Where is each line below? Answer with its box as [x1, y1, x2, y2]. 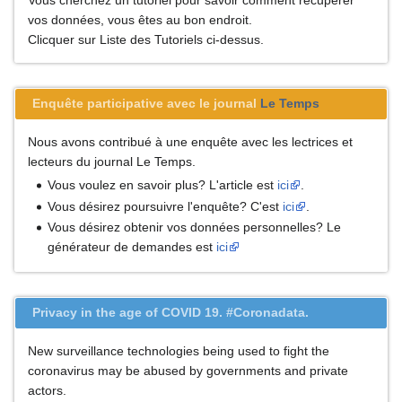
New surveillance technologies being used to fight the [28, 344, 329, 359]
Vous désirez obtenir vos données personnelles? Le [48, 220, 342, 235]
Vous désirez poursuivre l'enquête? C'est [48, 198, 284, 214]
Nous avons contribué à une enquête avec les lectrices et [28, 135, 353, 150]
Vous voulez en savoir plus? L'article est [48, 178, 278, 193]
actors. [28, 383, 66, 398]
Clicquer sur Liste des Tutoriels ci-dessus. [28, 31, 264, 47]
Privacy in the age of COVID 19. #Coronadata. [32, 305, 310, 320]
